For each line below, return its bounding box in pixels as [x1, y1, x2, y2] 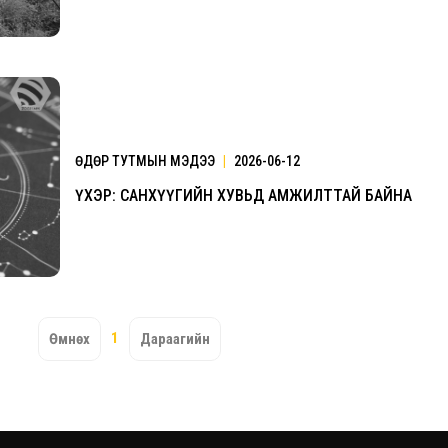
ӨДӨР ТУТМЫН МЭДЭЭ [75, 152, 218, 169]
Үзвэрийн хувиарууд [234, 259, 372, 278]
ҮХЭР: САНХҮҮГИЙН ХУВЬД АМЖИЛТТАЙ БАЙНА [75, 185, 412, 205]
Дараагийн [139, 330, 210, 348]
